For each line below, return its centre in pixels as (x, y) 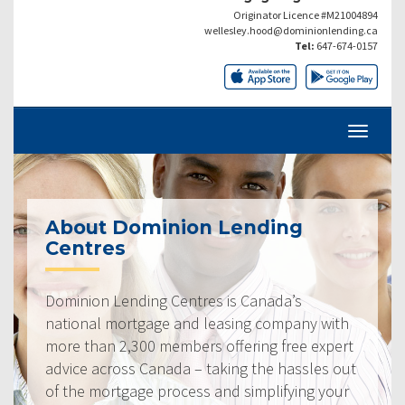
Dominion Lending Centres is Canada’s (174, 300)
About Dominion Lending (174, 227)
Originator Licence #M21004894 (306, 14)
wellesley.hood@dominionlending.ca (291, 30)
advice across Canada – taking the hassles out (201, 368)
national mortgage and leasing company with (197, 323)
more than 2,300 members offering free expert (199, 345)
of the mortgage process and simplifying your (197, 391)
